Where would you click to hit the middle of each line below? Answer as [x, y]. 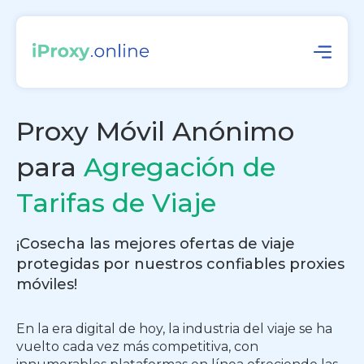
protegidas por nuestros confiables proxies [180, 264]
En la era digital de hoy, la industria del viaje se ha [174, 329]
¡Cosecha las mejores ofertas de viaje [156, 244]
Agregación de [180, 167]
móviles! [47, 284]
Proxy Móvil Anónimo [155, 131]
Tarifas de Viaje [116, 203]
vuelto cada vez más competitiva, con [137, 347]
